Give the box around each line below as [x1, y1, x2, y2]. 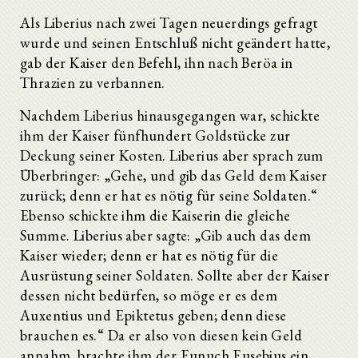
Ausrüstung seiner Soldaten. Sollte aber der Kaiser [20, 265, 329, 284]
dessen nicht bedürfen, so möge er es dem [20, 285, 277, 304]
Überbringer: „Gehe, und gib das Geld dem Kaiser [20, 165, 328, 185]
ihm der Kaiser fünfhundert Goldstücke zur [20, 125, 291, 145]
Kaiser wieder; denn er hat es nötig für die [20, 245, 279, 265]
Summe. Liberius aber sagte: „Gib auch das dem [20, 225, 311, 245]
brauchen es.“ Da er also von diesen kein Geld [20, 325, 302, 344]
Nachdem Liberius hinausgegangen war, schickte [20, 105, 320, 125]
